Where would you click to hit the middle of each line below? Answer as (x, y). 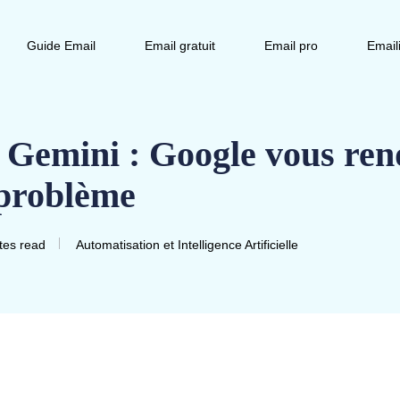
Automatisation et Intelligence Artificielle (187, 245)
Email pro (291, 46)
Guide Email (61, 46)
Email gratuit (180, 46)
